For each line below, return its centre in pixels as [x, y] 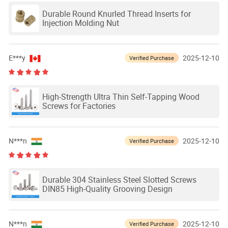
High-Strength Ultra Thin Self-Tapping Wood [121, 97]
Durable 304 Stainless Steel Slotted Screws [119, 180]
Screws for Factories [79, 106]
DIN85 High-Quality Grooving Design [107, 189]
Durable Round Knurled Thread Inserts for [116, 14]
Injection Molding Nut [80, 23]
